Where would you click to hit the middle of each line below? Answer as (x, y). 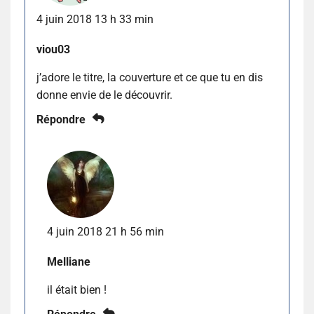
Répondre (61, 119)
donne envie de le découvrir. (104, 95)
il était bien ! (77, 289)
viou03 (53, 49)
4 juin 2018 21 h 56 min (105, 231)
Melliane (69, 261)
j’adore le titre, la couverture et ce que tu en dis (150, 77)
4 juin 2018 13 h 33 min (95, 19)
